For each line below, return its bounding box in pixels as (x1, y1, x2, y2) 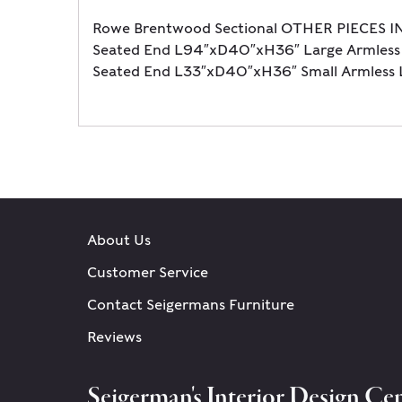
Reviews (87, 328, 142, 345)
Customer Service (87, 264, 208, 281)
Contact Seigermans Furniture (87, 296, 294, 313)
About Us (87, 232, 151, 249)
